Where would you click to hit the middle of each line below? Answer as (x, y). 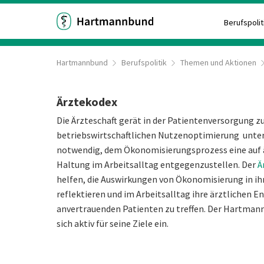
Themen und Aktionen (218, 62)
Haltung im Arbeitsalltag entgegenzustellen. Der (157, 164)
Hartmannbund (82, 62)
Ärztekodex (87, 102)
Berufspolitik (144, 62)
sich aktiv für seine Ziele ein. (113, 223)
